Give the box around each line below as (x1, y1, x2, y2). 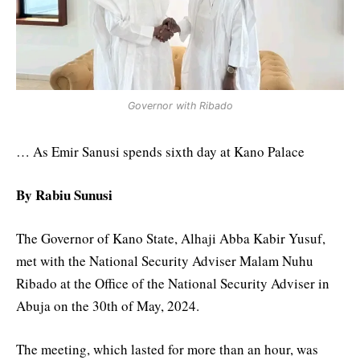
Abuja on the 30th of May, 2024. (16, 297, 199, 316)
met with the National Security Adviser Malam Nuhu (16, 252, 313, 271)
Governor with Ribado (127, 99, 233, 112)
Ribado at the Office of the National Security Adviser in (16, 274, 329, 293)
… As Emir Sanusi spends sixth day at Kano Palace (16, 141, 305, 161)
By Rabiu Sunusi (16, 185, 112, 206)
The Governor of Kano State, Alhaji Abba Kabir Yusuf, (16, 229, 325, 248)
